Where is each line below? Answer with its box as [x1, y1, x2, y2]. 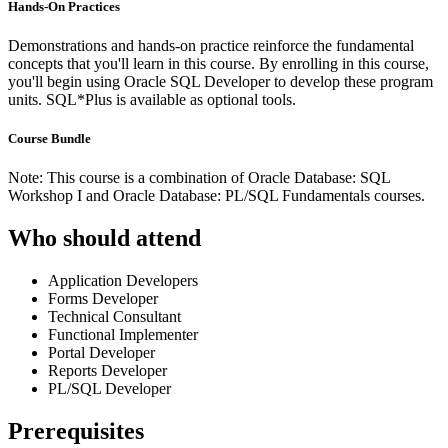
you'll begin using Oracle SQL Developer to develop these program [8, 73, 433, 90]
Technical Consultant [48, 308, 181, 326]
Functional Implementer [48, 326, 198, 344]
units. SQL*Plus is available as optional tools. [8, 91, 296, 108]
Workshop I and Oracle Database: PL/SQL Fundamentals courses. [8, 187, 425, 205]
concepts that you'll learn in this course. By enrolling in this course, [8, 55, 429, 72]
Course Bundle [8, 131, 91, 147]
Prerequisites [8, 418, 144, 445]
